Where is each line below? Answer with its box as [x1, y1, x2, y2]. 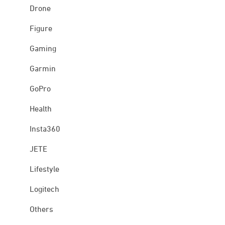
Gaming [29, 45, 56, 54]
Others [29, 206, 53, 214]
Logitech [29, 186, 59, 194]
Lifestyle [29, 166, 59, 174]
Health [29, 105, 52, 114]
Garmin [29, 65, 56, 74]
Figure [29, 25, 52, 34]
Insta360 [29, 126, 60, 134]
